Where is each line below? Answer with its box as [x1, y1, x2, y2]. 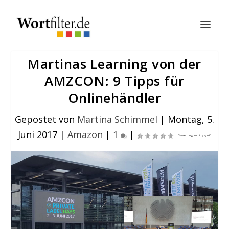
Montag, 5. [168, 113, 214, 125]
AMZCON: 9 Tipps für [44, 72, 185, 90]
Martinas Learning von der [28, 55, 201, 73]
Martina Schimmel [77, 113, 157, 125]
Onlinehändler [67, 88, 162, 107]
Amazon [67, 128, 103, 141]
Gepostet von [15, 113, 77, 125]
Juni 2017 [17, 128, 57, 141]
